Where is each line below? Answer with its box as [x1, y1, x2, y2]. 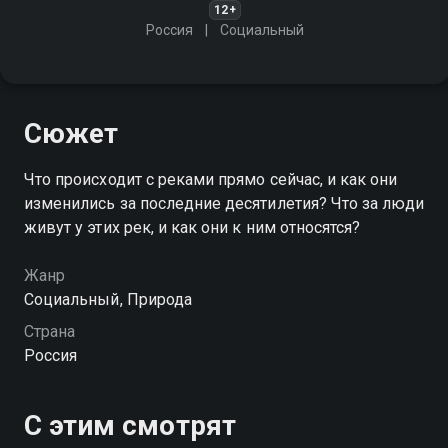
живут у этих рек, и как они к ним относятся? [24, 218, 361, 237]
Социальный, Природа [24, 290, 192, 309]
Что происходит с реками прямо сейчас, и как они [24, 170, 398, 189]
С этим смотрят [24, 409, 236, 442]
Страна [24, 322, 76, 341]
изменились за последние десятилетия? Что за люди [24, 194, 425, 213]
